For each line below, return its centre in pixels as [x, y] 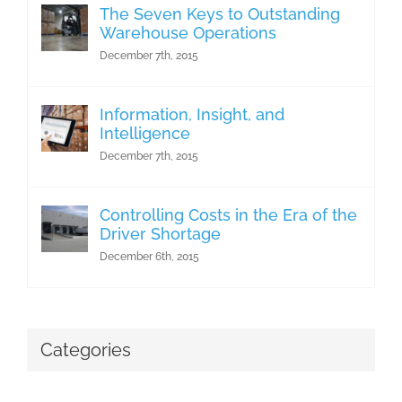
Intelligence [145, 133]
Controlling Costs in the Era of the [228, 214]
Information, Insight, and [192, 114]
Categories [86, 350]
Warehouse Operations [188, 32]
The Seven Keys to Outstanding [220, 13]
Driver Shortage [160, 233]
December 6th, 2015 [149, 256]
